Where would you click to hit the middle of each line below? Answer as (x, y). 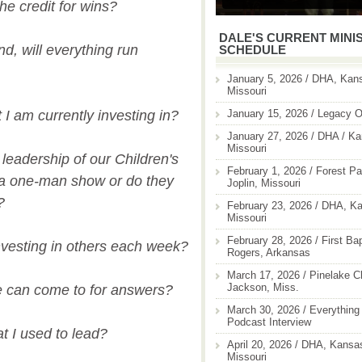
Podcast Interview (269, 322)
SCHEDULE (253, 49)
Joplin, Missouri (264, 183)
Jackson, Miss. (263, 287)
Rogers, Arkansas (269, 252)
